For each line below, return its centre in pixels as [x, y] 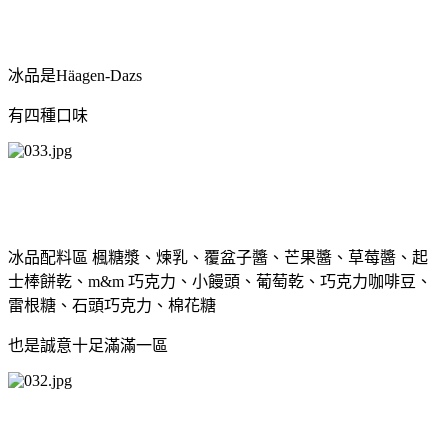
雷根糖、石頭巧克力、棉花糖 [112, 305]
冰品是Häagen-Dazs [77, 75]
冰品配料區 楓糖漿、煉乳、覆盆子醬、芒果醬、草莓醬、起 [218, 257]
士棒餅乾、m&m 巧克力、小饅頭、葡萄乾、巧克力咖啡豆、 [220, 281]
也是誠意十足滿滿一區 [88, 345]
